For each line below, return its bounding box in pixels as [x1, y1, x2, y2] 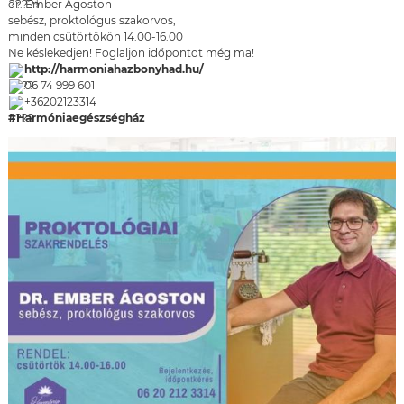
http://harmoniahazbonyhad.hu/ [24, 62, 204, 77]
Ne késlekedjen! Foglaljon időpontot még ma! [8, 46, 254, 60]
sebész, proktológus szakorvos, [8, 14, 176, 28]
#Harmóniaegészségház [8, 111, 145, 125]
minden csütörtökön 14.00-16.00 [8, 30, 183, 44]
